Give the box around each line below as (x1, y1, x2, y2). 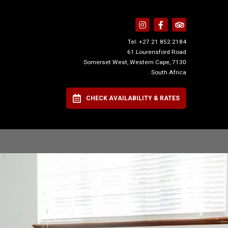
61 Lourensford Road (127, 48, 186, 55)
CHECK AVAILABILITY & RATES (85, 95, 180, 102)
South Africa (151, 69, 186, 76)
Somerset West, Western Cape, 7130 (83, 59, 186, 66)
